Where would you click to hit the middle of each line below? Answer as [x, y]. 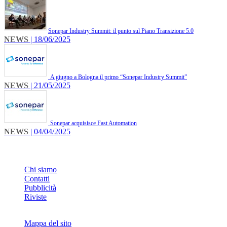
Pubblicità [40, 188]
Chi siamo [41, 170]
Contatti [37, 179]
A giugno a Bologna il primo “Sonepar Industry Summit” [119, 77]
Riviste [35, 197]
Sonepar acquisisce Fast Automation [93, 123]
